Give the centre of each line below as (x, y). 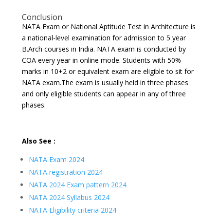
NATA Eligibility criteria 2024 (72, 210)
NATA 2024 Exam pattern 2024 (77, 185)
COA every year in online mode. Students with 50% (101, 60)
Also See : (39, 141)
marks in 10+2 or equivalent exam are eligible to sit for (108, 72)
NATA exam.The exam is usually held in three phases (105, 83)
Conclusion (42, 17)
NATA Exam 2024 (56, 160)
